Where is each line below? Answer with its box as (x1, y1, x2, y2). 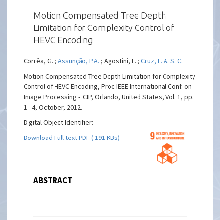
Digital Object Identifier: (24, 118, 94, 127)
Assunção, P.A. (58, 56, 100, 65)
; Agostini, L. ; (99, 56, 141, 65)
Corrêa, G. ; (24, 56, 58, 65)
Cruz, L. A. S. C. (141, 56, 183, 65)
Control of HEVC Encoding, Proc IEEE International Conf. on (24, 82, 192, 91)
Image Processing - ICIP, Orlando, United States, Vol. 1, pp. (24, 92, 194, 101)
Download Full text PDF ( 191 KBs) (24, 133, 120, 142)
